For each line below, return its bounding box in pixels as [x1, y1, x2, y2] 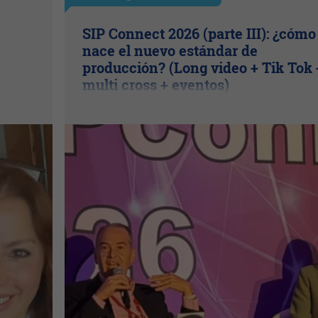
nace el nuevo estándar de [82, 41, 258, 60]
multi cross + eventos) [82, 75, 229, 94]
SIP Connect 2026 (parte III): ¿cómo [82, 24, 316, 43]
